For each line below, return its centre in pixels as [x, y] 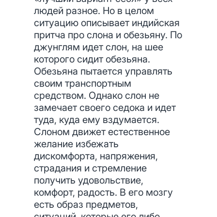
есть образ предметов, [86, 204]
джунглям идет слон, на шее [99, 47]
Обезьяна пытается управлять [103, 71]
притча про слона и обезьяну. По [108, 35]
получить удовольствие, [89, 180]
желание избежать [76, 144]
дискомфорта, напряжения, [96, 156]
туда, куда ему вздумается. [97, 120]
